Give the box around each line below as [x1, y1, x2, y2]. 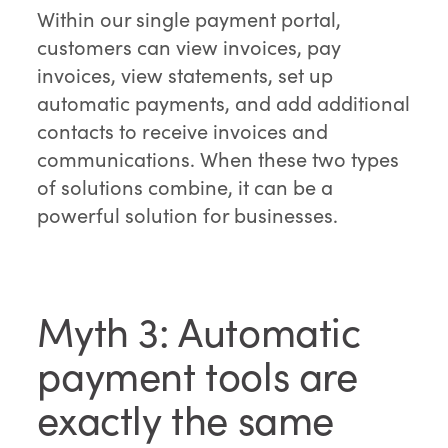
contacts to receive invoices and [37, 117, 329, 145]
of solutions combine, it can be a [37, 173, 334, 201]
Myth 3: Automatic [37, 304, 361, 359]
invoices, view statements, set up [37, 61, 334, 89]
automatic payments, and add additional [37, 89, 411, 117]
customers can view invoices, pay [37, 33, 342, 61]
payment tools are [37, 348, 358, 403]
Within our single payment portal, [37, 5, 342, 33]
